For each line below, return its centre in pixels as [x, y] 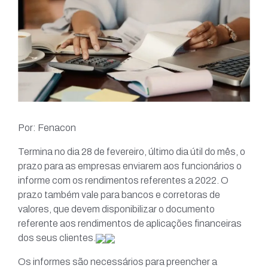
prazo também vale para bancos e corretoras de [119, 195]
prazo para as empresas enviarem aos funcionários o [130, 166]
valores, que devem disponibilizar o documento [116, 209]
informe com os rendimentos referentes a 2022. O [123, 181]
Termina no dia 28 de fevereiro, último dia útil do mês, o [132, 152]
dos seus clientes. [57, 238]
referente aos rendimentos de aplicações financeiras [130, 224]
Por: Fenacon [47, 128]
